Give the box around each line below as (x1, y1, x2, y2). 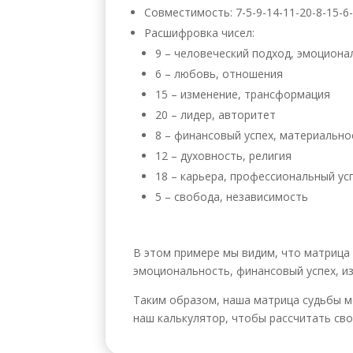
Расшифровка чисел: (144, 24, 255, 40)
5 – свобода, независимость (155, 188, 309, 204)
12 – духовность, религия (155, 147, 292, 163)
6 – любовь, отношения (155, 65, 284, 81)
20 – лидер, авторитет (155, 106, 277, 122)
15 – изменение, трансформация (155, 86, 331, 102)
